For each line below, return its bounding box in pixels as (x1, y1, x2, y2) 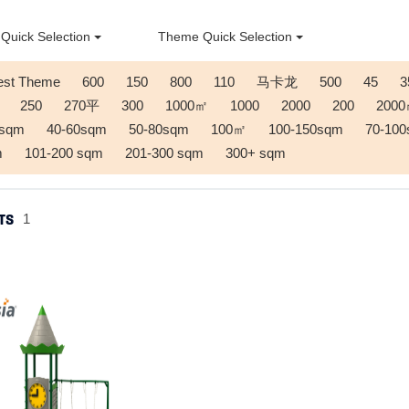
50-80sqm (129, 121, 189, 137)
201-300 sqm (125, 145, 204, 161)
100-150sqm (268, 121, 343, 137)
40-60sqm (47, 121, 107, 137)
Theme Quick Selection (158, 29, 293, 44)
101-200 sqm (25, 145, 103, 161)
